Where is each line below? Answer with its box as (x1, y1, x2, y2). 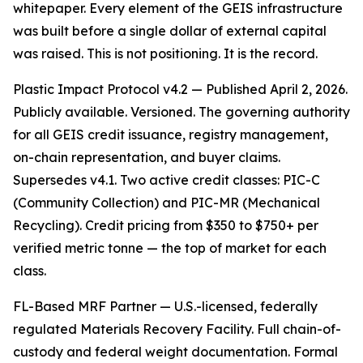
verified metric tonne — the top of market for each (13, 240, 327, 257)
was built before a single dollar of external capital (13, 23, 327, 40)
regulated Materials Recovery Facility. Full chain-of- (13, 321, 341, 338)
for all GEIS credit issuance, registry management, (13, 126, 328, 143)
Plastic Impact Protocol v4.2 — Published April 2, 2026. (13, 81, 348, 98)
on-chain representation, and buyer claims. (13, 149, 280, 166)
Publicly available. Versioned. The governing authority (13, 104, 350, 121)
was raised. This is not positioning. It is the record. (13, 45, 318, 62)
